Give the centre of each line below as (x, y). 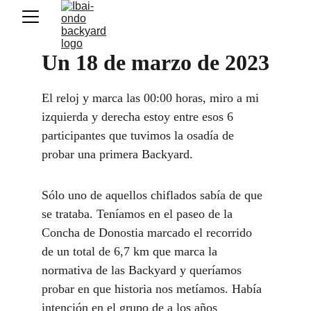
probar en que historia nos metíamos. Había (153, 289)
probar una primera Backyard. (119, 154)
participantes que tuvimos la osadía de (140, 135)
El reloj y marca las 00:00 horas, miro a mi (152, 98)
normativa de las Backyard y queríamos (143, 270)
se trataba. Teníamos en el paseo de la (139, 214)
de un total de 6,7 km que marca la (131, 251)
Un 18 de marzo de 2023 (155, 62)
